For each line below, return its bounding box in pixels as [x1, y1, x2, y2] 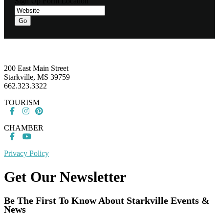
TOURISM [4, 98, 40, 107]
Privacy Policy [4, 149, 49, 157]
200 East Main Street [4, 64, 68, 72]
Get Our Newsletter [4, 168, 126, 185]
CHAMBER [4, 123, 44, 132]
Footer [3, 38, 37, 51]
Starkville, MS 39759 [4, 72, 70, 81]
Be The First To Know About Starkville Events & [4, 195, 210, 206]
